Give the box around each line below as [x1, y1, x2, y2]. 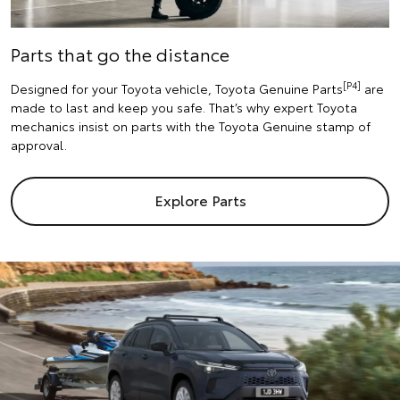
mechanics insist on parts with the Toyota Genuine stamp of [11, 116, 371, 135]
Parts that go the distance [11, 40, 229, 66]
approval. [11, 135, 67, 154]
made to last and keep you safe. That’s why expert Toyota [11, 97, 357, 116]
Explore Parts [154, 188, 246, 210]
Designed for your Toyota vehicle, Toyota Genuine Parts [11, 79, 343, 97]
